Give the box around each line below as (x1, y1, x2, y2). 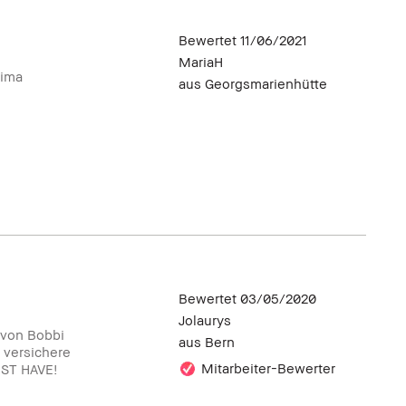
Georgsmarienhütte (205, 75, 327, 92)
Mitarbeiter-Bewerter (201, 360, 335, 377)
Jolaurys (179, 312, 231, 329)
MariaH (179, 53, 223, 71)
